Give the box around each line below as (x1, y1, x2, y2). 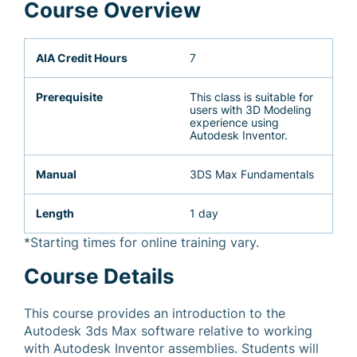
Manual (36, 167, 76, 181)
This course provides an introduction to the (24, 305, 285, 321)
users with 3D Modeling (190, 103, 312, 116)
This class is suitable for (190, 90, 313, 104)
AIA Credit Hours (36, 51, 127, 65)
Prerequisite (36, 90, 103, 104)
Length (36, 206, 74, 220)
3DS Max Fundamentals (190, 167, 314, 181)
